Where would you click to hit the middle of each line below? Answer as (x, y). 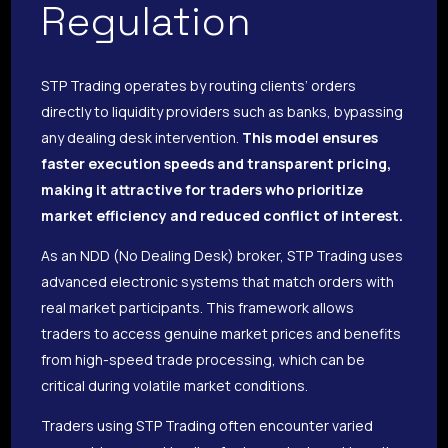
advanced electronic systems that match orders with (218, 281)
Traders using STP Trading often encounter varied (207, 425)
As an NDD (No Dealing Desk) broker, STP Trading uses (222, 255)
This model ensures (310, 137)
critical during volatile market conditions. (175, 385)
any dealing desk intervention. (142, 137)
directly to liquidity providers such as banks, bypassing (222, 111)
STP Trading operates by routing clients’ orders (199, 85)
